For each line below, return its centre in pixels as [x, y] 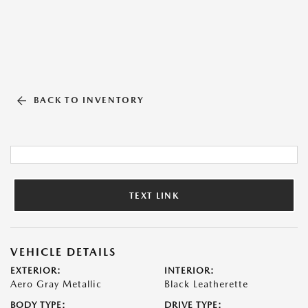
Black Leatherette [206, 284]
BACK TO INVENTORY [89, 100]
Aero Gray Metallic [56, 284]
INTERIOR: [189, 271]
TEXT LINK [154, 195]
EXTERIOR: [36, 271]
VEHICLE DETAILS [63, 252]
